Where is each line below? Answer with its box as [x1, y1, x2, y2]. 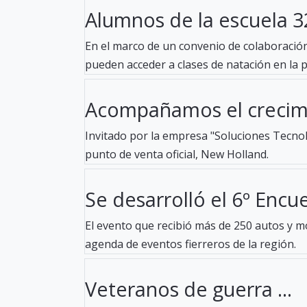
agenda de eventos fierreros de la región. [85, 236, 296, 251]
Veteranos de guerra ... [85, 275, 292, 302]
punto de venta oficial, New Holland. [85, 146, 269, 162]
